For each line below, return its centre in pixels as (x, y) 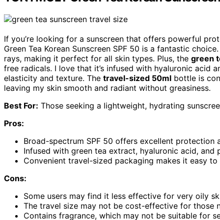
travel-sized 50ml (137, 78)
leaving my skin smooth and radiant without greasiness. (107, 88)
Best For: (21, 106)
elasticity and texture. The (54, 78)
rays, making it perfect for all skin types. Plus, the (97, 59)
